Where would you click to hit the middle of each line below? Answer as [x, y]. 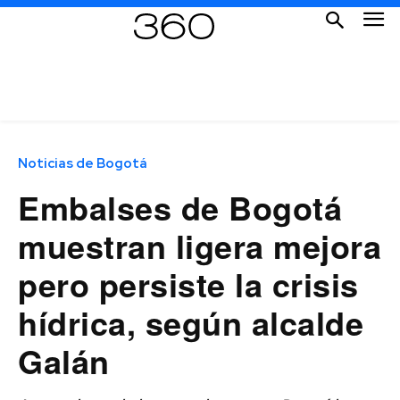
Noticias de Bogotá [83, 163]
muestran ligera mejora [200, 245]
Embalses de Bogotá [180, 207]
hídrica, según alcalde [191, 322]
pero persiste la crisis [188, 283]
